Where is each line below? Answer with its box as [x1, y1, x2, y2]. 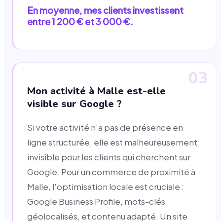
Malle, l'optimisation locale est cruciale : [27, 181, 184, 192]
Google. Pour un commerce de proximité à [27, 166, 195, 177]
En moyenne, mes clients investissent [27, 4, 184, 16]
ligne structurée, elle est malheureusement [27, 137, 197, 147]
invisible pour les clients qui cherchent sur [27, 151, 190, 162]
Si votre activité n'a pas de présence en [27, 122, 183, 133]
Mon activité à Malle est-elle [27, 84, 166, 98]
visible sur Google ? [27, 97, 122, 110]
